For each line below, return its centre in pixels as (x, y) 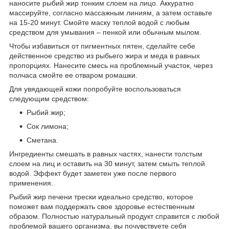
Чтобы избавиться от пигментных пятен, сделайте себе (102, 46)
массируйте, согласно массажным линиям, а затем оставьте (111, 13)
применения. (31, 183)
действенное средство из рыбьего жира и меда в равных (105, 55)
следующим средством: (49, 98)
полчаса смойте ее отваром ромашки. (73, 75)
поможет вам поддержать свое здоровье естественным (102, 206)
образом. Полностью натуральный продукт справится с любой (114, 216)
